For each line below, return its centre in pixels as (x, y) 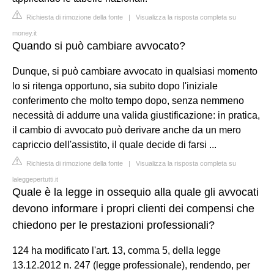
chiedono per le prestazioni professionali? (113, 225)
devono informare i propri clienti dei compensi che (133, 208)
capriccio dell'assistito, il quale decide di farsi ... (114, 144)
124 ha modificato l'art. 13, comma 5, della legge (117, 250)
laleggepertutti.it (35, 179)
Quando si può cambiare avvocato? (99, 46)
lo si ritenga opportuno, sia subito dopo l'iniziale (115, 86)
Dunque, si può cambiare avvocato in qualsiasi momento (135, 71)
